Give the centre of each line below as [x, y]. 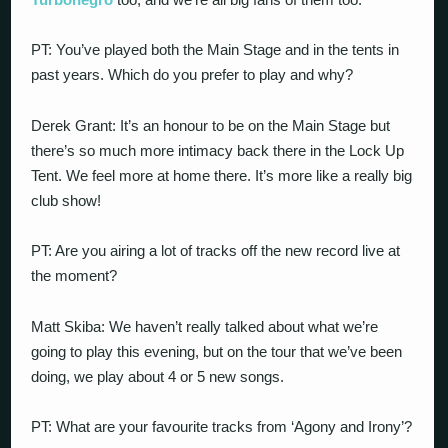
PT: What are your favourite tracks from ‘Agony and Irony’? [222, 426]
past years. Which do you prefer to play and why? [192, 74]
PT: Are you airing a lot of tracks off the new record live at [216, 250]
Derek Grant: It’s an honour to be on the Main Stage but [211, 125]
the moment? [74, 275]
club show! [66, 200]
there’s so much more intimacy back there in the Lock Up [218, 150]
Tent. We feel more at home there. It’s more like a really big [222, 175]
